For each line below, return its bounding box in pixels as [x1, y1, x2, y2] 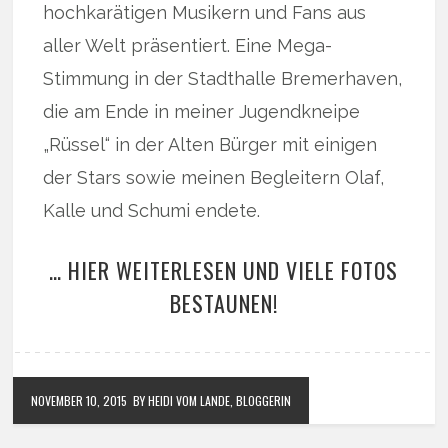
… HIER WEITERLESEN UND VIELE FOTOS [49, 254, 399, 286]
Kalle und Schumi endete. [43, 200, 261, 221]
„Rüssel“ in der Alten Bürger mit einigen [43, 134, 378, 155]
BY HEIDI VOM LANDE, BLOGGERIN [133, 392, 292, 409]
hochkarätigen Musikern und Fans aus [43, 2, 367, 23]
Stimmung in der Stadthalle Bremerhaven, [43, 68, 403, 89]
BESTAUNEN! [169, 287, 278, 319]
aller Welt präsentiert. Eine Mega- [43, 35, 333, 56]
